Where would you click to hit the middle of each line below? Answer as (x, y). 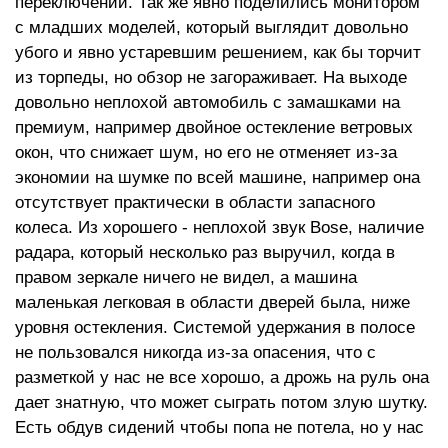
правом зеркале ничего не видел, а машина (186, 277)
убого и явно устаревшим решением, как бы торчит (218, 52)
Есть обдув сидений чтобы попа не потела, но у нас (219, 427)
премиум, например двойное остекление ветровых (214, 127)
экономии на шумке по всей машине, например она (217, 177)
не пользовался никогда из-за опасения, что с (195, 352)
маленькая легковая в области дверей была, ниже (212, 302)
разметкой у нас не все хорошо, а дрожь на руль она (222, 377)
